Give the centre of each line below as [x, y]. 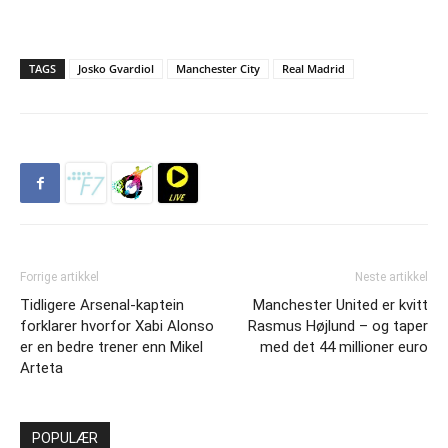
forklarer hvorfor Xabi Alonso [117, 326]
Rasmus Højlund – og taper [338, 326]
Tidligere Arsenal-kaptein [102, 305]
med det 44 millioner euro [344, 347]
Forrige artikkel [59, 277]
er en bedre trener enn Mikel [111, 347]
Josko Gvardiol [116, 69]
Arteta [41, 368]
